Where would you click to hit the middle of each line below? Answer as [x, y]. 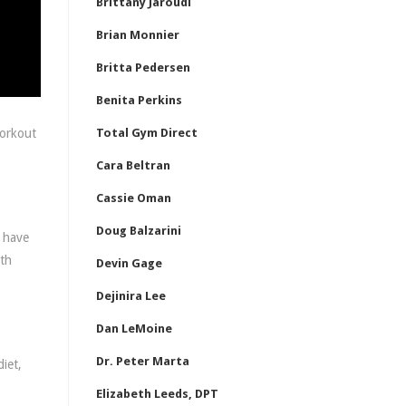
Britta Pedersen [143, 68]
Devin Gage [129, 263]
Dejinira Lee [131, 296]
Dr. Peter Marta [143, 361]
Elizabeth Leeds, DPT [157, 394]
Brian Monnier [138, 35]
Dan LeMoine [134, 329]
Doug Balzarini [139, 231]
